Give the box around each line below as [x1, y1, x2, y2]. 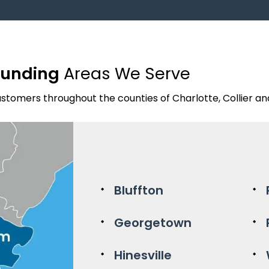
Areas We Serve [59, 62, 190, 85]
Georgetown [114, 214, 192, 231]
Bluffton [114, 181, 163, 199]
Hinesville [114, 246, 172, 264]
